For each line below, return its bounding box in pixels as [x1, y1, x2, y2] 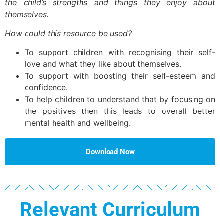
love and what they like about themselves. [25, 59, 181, 69]
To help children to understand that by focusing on [25, 94, 215, 105]
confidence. [25, 82, 68, 93]
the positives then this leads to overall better [25, 106, 215, 116]
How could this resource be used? [5, 28, 132, 38]
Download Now [85, 147, 135, 157]
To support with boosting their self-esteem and [25, 71, 215, 81]
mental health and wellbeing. [25, 118, 131, 128]
